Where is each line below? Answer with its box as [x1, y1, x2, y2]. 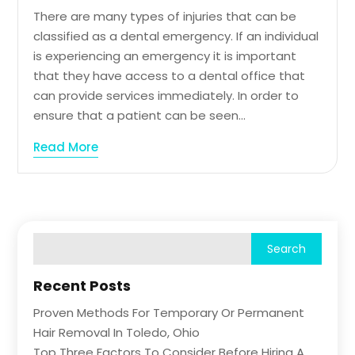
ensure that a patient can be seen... [33, 107, 246, 124]
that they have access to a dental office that [33, 67, 306, 85]
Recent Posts [33, 276, 132, 296]
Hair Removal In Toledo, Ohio [33, 324, 200, 342]
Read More [33, 139, 99, 156]
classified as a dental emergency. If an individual [33, 28, 319, 45]
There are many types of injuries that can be [33, 8, 297, 25]
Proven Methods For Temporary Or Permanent [33, 304, 305, 322]
